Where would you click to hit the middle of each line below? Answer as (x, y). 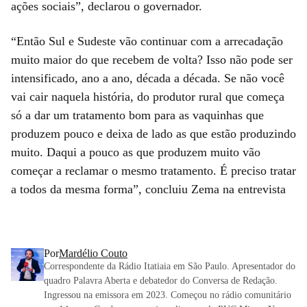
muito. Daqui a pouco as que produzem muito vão (136, 152)
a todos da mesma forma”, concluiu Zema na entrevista (148, 189)
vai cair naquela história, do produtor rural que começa (148, 96)
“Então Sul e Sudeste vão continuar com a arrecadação (147, 41)
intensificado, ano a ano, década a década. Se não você (148, 78)
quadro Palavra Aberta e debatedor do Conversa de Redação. (161, 280)
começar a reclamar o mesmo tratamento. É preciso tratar (153, 170)
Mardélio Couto (93, 253)
